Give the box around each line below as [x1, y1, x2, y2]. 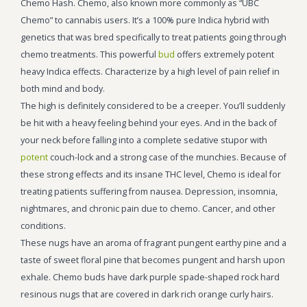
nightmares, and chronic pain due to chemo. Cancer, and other [21, 202, 275, 214]
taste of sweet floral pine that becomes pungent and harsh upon [21, 254, 285, 266]
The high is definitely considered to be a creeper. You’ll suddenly [21, 99, 285, 112]
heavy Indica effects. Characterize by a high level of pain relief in [21, 65, 280, 77]
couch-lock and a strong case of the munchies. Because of [48, 151, 286, 163]
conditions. [21, 219, 66, 232]
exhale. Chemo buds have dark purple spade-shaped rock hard [21, 271, 280, 283]
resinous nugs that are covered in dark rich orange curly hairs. [21, 288, 273, 300]
